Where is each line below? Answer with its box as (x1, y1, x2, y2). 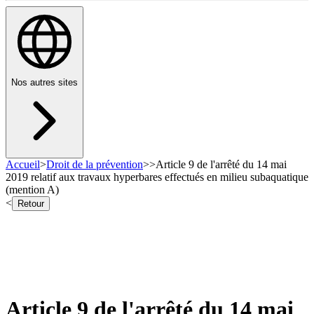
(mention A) (6, 184, 59, 196)
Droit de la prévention (46, 158, 143, 171)
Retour (18, 198, 44, 210)
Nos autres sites (11, 77, 78, 88)
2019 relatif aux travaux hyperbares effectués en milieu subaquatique (6, 171, 308, 184)
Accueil (6, 158, 40, 171)
